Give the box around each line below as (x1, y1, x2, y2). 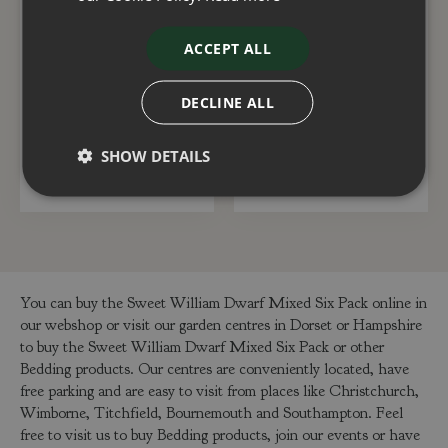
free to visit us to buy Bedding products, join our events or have (20, 425, 420, 446)
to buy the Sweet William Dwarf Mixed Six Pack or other (20, 337, 384, 358)
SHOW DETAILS (101, 145, 211, 165)
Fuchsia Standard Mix (260, 42, 402, 63)
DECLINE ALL (180, 92, 275, 111)
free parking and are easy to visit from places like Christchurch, (20, 381, 419, 402)
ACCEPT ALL (184, 38, 271, 57)
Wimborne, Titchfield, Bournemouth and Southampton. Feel (20, 403, 403, 424)
